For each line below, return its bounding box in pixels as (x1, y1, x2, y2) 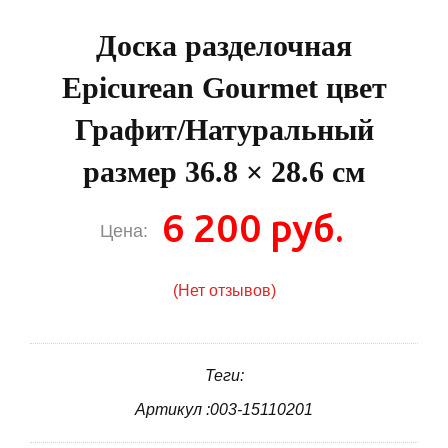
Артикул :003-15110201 (135, 401, 313, 419)
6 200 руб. (161, 204, 344, 253)
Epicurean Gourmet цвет (61, 71, 387, 105)
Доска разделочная (96, 29, 352, 63)
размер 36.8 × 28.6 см (83, 155, 365, 189)
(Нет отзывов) (172, 282, 276, 300)
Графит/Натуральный (74, 113, 374, 147)
